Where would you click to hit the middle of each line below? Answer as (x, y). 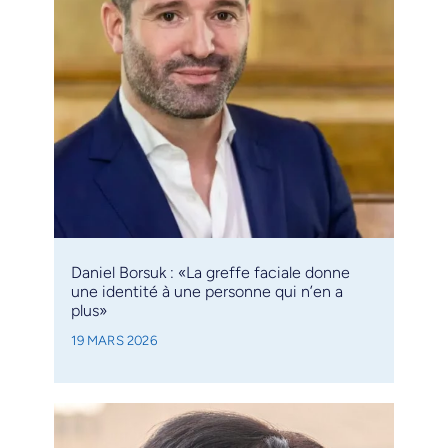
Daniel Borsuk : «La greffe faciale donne (211, 272)
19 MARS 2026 (114, 339)
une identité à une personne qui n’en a (207, 291)
